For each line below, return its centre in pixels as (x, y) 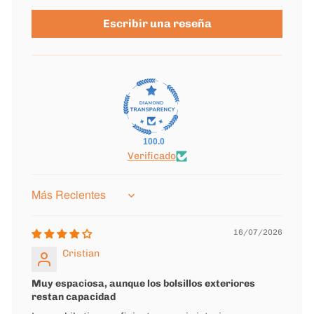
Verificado (151, 156)
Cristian (81, 254)
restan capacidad (74, 297)
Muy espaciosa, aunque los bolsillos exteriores (143, 284)
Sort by (47, 200)
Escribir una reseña (157, 24)
